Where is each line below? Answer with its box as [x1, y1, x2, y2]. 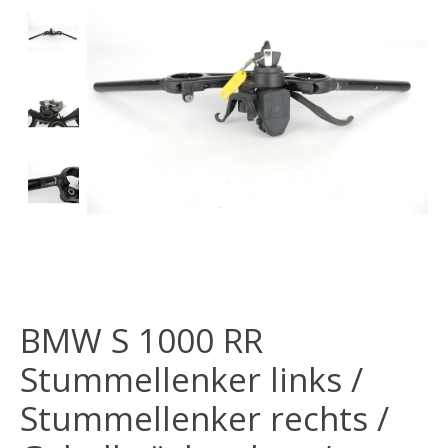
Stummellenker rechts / [20, 396, 389, 442]
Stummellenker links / [20, 357, 363, 403]
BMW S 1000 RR [20, 318, 263, 364]
